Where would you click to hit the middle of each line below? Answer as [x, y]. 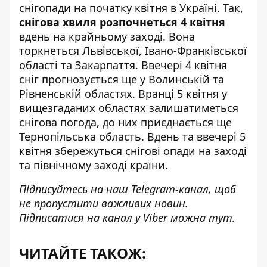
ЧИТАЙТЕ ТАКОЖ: [83, 253]
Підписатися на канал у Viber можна [114, 218]
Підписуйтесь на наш [75, 189]
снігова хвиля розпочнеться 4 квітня [122, 22]
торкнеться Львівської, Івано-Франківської [133, 51]
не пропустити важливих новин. [104, 204]
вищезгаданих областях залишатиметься [129, 108]
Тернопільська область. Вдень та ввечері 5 [132, 137]
